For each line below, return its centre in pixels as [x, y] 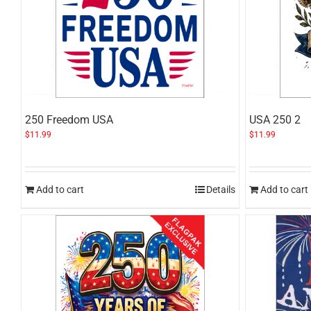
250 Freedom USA [69, 120]
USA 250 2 [275, 120]
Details [221, 190]
